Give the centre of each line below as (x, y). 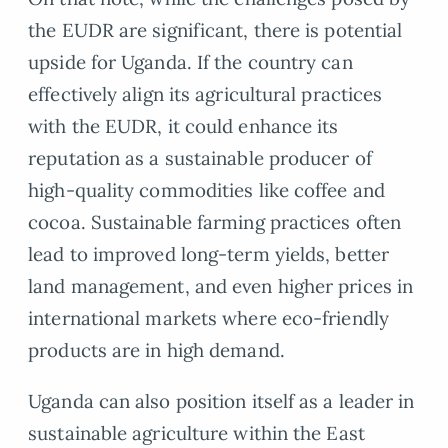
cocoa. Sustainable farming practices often (215, 222)
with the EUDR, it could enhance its (183, 126)
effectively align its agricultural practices (205, 94)
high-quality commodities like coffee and (206, 190)
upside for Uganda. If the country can (190, 62)
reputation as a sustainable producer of (200, 158)
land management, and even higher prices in (221, 286)
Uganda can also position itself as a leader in (221, 401)
